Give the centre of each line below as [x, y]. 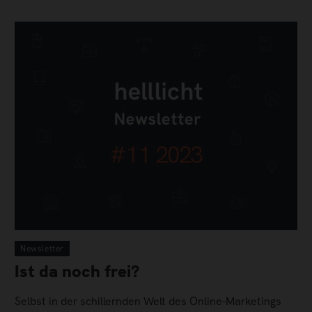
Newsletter [42, 248]
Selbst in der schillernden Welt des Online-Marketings [148, 301]
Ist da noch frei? [77, 271]
